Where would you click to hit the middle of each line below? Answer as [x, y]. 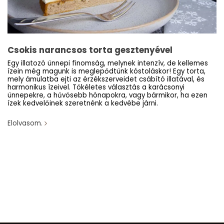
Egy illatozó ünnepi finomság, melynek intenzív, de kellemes [108, 63]
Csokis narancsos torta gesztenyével [90, 50]
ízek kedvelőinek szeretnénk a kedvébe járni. [83, 103]
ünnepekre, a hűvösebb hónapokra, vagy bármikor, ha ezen [107, 95]
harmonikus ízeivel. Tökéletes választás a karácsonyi [96, 87]
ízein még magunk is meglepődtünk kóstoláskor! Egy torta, [106, 71]
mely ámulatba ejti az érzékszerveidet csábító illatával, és [106, 79]
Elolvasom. [25, 123]
